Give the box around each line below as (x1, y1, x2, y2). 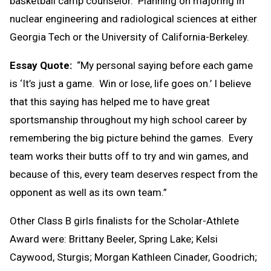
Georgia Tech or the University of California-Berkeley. (10, 30, 249, 43)
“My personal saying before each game (74, 59, 253, 71)
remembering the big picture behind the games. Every (10, 131, 253, 144)
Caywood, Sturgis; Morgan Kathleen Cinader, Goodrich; (10, 250, 257, 263)
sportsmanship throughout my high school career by (10, 113, 247, 126)
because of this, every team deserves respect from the (10, 168, 258, 180)
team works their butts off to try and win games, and (10, 149, 249, 162)
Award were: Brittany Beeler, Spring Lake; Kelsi (10, 232, 218, 245)
